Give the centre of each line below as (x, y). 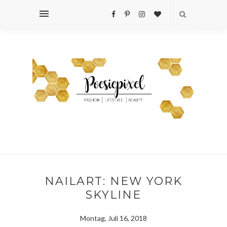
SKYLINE (113, 195)
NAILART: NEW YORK (113, 181)
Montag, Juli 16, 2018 (113, 218)
